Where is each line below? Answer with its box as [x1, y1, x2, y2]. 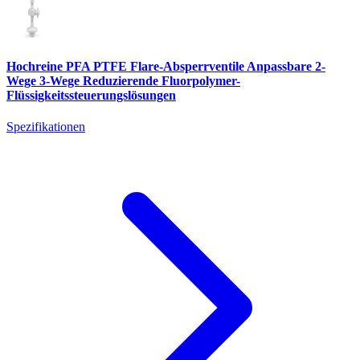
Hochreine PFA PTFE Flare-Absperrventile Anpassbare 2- [6, 59, 325, 74]
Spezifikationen [6, 120, 85, 134]
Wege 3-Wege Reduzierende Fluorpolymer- [6, 74, 240, 88]
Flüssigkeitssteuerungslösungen [6, 88, 176, 103]
